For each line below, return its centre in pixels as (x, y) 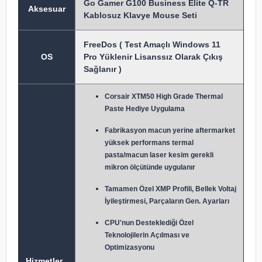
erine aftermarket (206, 130)
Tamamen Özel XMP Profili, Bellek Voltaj (170, 189)
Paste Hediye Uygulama (145, 109)
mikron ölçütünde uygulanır (150, 167)
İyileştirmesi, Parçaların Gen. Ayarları (167, 201)
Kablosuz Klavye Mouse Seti (140, 15)
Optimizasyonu (130, 247)
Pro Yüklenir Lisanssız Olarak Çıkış (153, 57)
